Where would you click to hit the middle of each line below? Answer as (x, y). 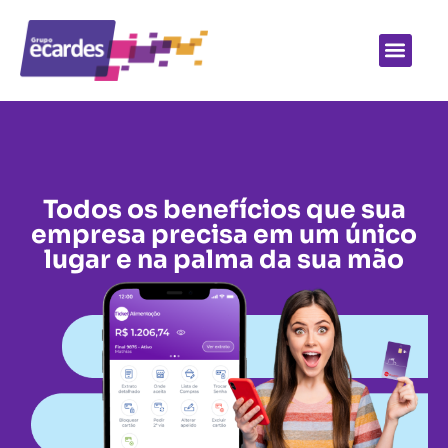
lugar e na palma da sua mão (224, 259)
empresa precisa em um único (224, 234)
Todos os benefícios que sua (224, 209)
